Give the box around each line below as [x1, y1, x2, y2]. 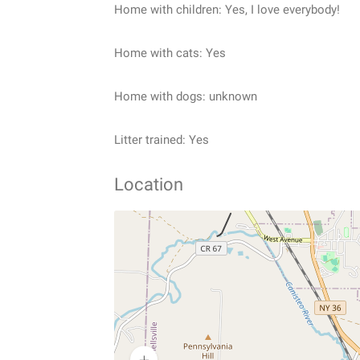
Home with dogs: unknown [114, 89, 257, 104]
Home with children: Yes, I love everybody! [114, 2, 340, 18]
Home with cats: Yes [114, 46, 226, 61]
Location [114, 174, 183, 195]
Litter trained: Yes [114, 133, 209, 148]
